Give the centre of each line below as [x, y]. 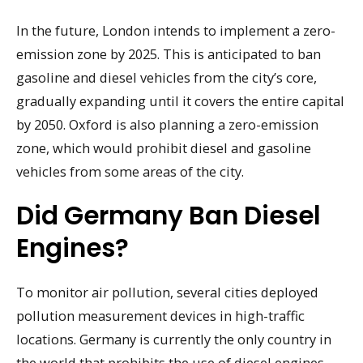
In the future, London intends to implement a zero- [176, 31]
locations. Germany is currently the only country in [174, 339]
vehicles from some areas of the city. [130, 172]
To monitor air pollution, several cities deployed [167, 292]
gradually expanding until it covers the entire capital [180, 101]
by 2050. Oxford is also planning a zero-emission [167, 125]
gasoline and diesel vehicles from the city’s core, [167, 78]
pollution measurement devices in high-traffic [160, 315]
